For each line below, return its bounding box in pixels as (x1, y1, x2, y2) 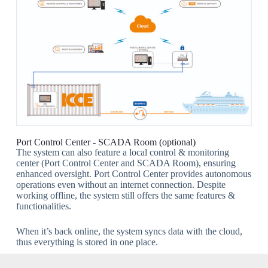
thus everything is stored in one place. (16, 236, 158, 247)
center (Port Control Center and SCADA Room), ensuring (16, 157, 236, 168)
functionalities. (16, 200, 71, 211)
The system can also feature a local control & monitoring (16, 147, 229, 157)
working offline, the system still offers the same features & (16, 190, 235, 200)
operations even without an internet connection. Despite (16, 179, 226, 190)
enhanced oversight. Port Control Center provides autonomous (16, 168, 251, 179)
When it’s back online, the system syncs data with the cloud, (16, 226, 242, 236)
